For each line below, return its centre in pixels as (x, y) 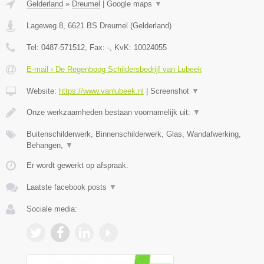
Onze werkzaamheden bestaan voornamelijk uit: (110, 112)
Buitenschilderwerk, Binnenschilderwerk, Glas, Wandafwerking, (134, 134)
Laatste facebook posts (68, 187)
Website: (43, 91)
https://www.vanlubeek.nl (101, 91)
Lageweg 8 (45, 25)
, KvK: (122, 47)
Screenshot (171, 91)
